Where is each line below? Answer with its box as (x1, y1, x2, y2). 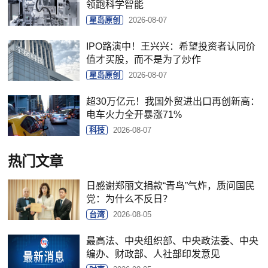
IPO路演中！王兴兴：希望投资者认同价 (86, 41, 256, 52)
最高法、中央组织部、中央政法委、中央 (86, 236, 259, 246)
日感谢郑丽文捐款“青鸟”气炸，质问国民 (86, 181, 255, 191)
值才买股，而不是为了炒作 (86, 54, 202, 65)
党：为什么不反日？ (86, 194, 173, 205)
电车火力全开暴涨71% (86, 109, 182, 120)
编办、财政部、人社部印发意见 (86, 249, 221, 260)
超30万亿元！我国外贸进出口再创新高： (86, 96, 260, 107)
